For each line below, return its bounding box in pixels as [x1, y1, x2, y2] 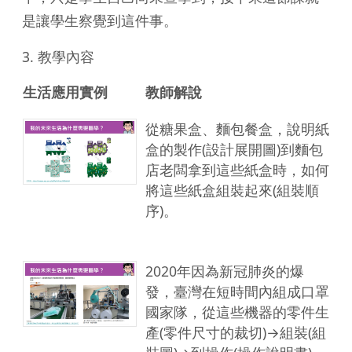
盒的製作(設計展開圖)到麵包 [145, 139, 323, 159]
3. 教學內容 [22, 46, 94, 66]
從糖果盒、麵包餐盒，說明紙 [145, 119, 329, 138]
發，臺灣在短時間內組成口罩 [145, 281, 329, 301]
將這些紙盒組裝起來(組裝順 [145, 180, 319, 200]
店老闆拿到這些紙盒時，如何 [145, 159, 329, 179]
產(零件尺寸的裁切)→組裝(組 [145, 322, 326, 342]
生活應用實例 [23, 82, 108, 101]
